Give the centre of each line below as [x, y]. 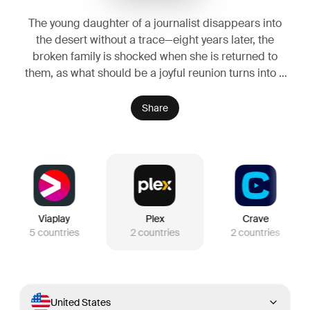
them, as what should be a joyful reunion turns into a [155, 73]
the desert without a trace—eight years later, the [155, 39]
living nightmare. [155, 89]
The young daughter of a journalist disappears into [155, 23]
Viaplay [54, 218]
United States [81, 302]
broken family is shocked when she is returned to [155, 56]
